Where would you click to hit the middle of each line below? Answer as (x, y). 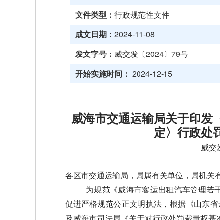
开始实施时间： (102, 73)
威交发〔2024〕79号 (151, 54)
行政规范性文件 (142, 14)
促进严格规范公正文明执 (110, 204)
